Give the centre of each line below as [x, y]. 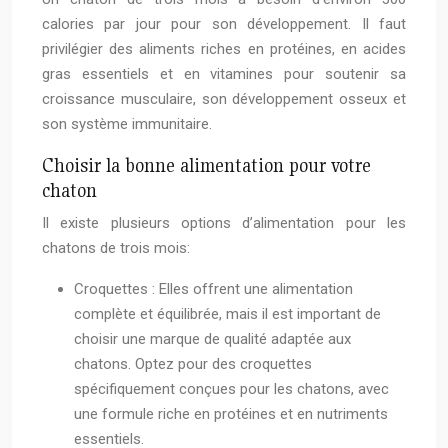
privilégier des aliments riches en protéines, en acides [224, 49]
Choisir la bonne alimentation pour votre [206, 165]
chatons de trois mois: [116, 248]
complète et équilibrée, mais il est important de [227, 314]
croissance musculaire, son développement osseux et [224, 99]
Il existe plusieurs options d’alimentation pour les [224, 223]
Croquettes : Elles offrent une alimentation [213, 289]
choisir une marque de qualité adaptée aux [212, 339]
